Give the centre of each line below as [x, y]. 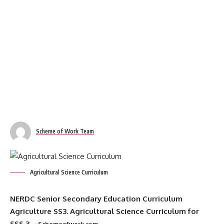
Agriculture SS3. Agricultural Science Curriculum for [104, 211]
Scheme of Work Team [65, 131]
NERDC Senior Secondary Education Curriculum [96, 199]
